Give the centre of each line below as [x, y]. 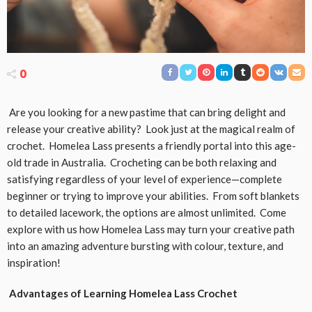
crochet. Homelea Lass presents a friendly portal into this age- [151, 146]
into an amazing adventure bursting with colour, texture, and [145, 246]
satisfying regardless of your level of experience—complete [145, 179]
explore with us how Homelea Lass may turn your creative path [151, 229]
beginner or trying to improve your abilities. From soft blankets [153, 196]
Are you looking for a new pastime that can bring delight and [146, 112]
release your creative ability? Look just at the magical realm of [151, 129]
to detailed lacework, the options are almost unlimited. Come [147, 213]
